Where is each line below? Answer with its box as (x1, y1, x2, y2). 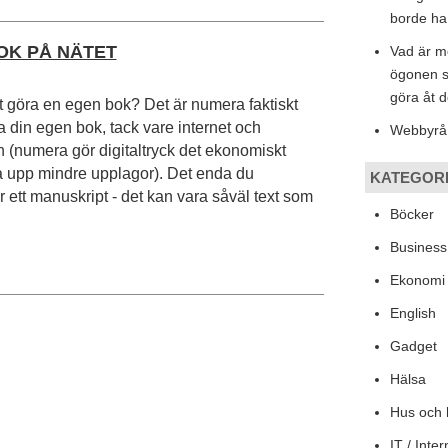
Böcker (389, 206, 434, 222)
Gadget (389, 338, 437, 354)
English (389, 305, 436, 321)
